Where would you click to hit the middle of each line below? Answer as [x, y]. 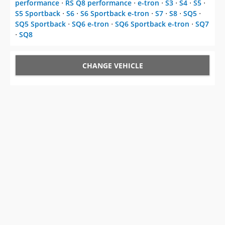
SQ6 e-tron [90, 24]
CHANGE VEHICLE [113, 66]
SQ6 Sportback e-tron [152, 24]
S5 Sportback [38, 14]
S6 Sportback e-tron [115, 14]
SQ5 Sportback [40, 24]
